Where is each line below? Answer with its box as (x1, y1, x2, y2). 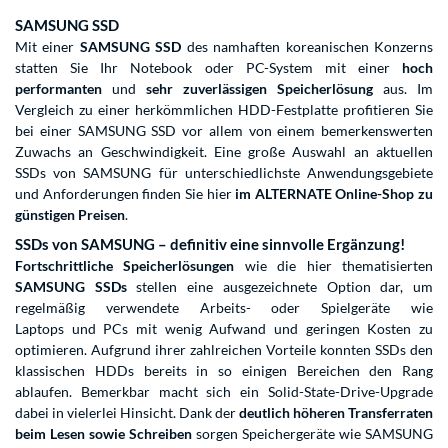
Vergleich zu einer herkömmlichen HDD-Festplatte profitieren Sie (15, 101, 433, 118)
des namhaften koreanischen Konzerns (181, 38, 434, 55)
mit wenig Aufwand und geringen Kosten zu (128, 320, 434, 337)
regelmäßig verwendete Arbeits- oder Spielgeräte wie (15, 299, 433, 316)
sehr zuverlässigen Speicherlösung (136, 80, 373, 97)
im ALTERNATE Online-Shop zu (235, 185, 433, 202)
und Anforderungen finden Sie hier (15, 185, 236, 202)
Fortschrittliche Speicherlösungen (15, 257, 235, 274)
